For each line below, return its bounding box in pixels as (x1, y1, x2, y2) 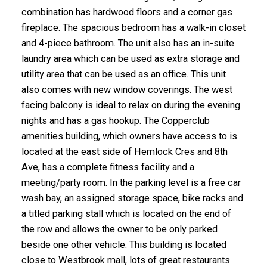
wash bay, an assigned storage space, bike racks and (21, 192, 243, 204)
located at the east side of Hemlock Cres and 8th (21, 145, 228, 157)
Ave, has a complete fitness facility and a (21, 161, 194, 173)
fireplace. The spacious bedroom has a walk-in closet (21, 21, 246, 33)
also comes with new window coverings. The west (21, 83, 232, 95)
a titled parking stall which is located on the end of (21, 207, 231, 219)
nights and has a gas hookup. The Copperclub (21, 114, 210, 126)
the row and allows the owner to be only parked (21, 223, 218, 235)
